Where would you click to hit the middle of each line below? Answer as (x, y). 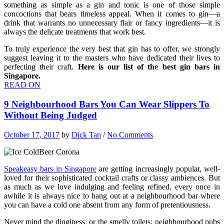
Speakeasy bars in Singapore (50, 168)
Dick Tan (86, 134)
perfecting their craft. (41, 67)
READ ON (22, 85)
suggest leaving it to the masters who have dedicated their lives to (112, 58)
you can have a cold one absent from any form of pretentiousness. (107, 204)
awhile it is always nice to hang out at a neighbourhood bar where (112, 195)
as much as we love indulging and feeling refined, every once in (112, 186)
